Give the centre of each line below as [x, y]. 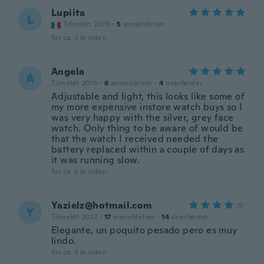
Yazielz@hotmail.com [102, 205]
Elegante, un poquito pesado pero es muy [144, 230]
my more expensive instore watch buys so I [147, 107]
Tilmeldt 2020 [87, 24]
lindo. [64, 241]
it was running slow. [95, 160]
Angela [68, 72]
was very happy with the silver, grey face [143, 118]
